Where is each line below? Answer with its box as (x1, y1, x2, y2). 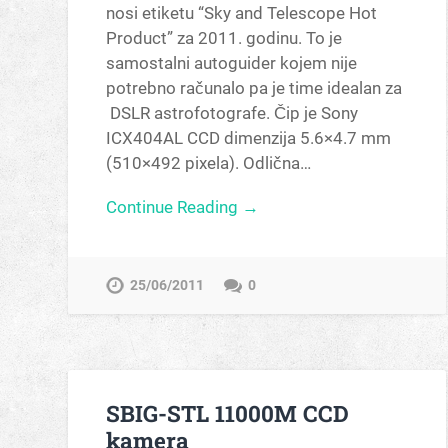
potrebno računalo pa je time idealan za (106, 77, 403, 98)
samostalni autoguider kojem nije (106, 52, 358, 73)
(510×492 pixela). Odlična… (106, 152, 312, 173)
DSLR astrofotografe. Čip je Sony (106, 102, 359, 123)
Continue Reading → (106, 196, 260, 217)
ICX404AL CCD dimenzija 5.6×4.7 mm (106, 127, 392, 148)
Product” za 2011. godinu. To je (106, 27, 343, 48)
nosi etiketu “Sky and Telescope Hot (106, 2, 378, 23)
